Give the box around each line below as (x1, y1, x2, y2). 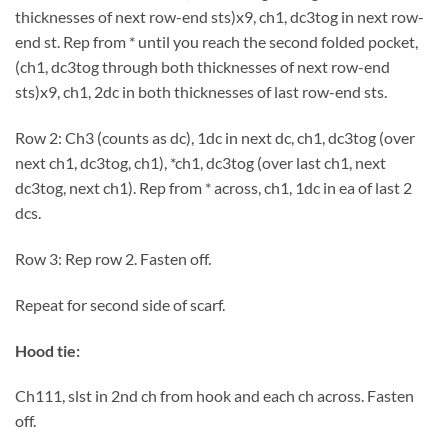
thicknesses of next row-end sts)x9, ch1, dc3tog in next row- (15, 7, 424, 27)
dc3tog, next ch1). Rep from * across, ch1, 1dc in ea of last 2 (15, 178, 412, 198)
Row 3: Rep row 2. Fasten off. (15, 249, 211, 268)
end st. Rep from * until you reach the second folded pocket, (15, 32, 418, 52)
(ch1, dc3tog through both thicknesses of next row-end (15, 57, 390, 77)
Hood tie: (15, 340, 80, 360)
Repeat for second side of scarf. (15, 294, 225, 314)
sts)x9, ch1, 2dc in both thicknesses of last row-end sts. (15, 82, 387, 102)
